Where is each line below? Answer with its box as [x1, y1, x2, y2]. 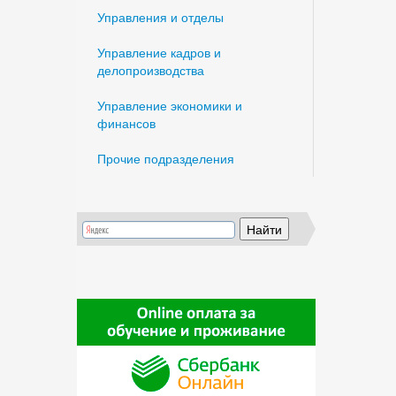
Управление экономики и [97, 96, 242, 114]
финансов [97, 114, 156, 132]
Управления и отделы [97, 8, 224, 26]
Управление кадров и [97, 43, 221, 61]
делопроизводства [97, 61, 204, 79]
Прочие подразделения [97, 149, 234, 167]
